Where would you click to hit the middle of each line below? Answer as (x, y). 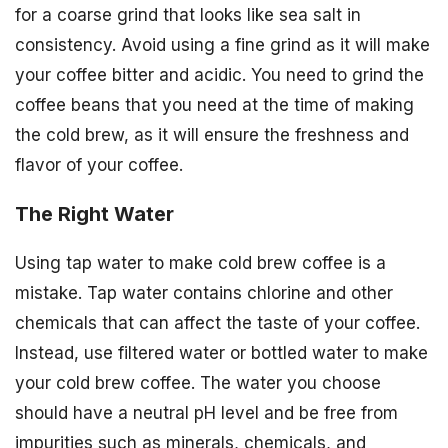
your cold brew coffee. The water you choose (198, 383)
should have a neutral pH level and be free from (206, 413)
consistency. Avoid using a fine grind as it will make (222, 44)
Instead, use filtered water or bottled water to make (221, 353)
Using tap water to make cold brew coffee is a (200, 263)
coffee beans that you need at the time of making (214, 104)
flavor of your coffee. (99, 164)
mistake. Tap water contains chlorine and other (204, 293)
